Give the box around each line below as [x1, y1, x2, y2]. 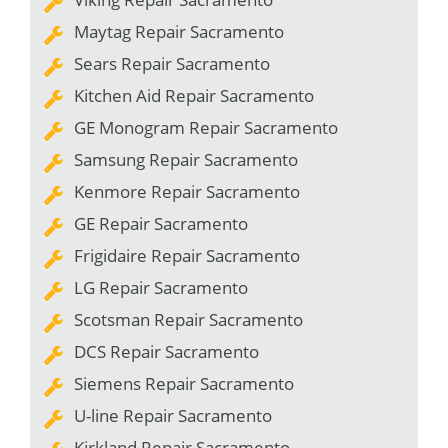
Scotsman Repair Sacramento [74, 307, 303, 331]
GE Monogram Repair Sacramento [74, 115, 338, 139]
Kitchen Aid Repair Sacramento [74, 83, 314, 107]
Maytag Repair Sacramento [74, 19, 284, 43]
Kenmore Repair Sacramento [74, 179, 300, 203]
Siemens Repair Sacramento [74, 371, 294, 395]
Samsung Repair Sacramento [74, 147, 298, 171]
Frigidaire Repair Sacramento [74, 243, 300, 267]
